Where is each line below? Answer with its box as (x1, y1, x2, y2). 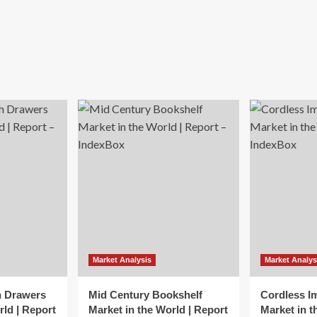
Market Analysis (93, 255, 151, 264)
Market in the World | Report (88, 304, 228, 316)
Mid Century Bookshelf (88, 289, 202, 301)
